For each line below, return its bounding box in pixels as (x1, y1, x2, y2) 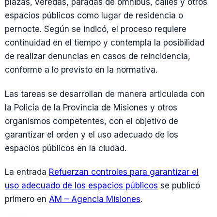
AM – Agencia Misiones (49, 194, 140, 204)
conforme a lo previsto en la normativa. (5, 65, 157, 75)
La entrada (5, 167, 49, 177)
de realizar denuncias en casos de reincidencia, (5, 51, 190, 62)
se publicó (158, 180, 200, 190)
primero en (5, 194, 49, 204)
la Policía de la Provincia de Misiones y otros (5, 102, 177, 112)
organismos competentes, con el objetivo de (5, 116, 178, 126)
